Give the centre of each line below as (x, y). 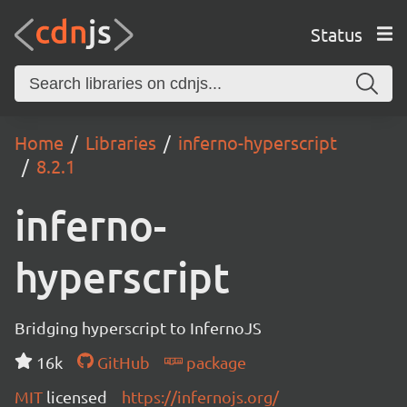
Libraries (121, 142)
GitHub (121, 362)
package (214, 362)
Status (336, 34)
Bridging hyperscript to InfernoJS (138, 328)
